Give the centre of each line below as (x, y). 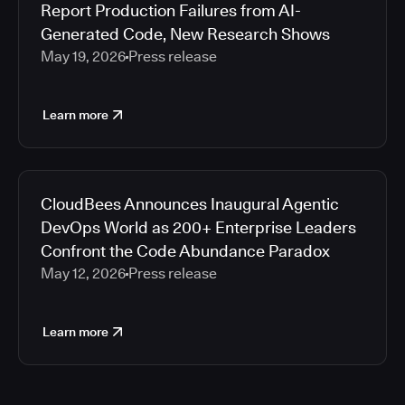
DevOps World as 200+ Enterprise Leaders (198, 227)
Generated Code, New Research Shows (185, 34)
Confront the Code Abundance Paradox (185, 251)
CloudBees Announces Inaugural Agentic (190, 204)
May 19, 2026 (83, 57)
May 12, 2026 (83, 273)
